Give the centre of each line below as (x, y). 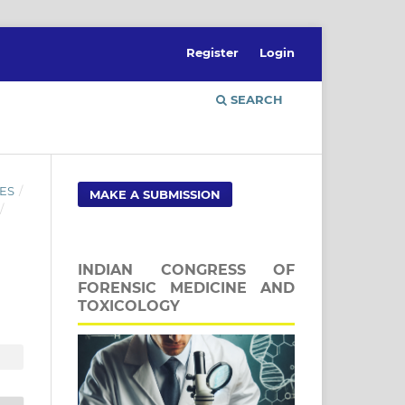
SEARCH (255, 99)
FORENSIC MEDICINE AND (186, 287)
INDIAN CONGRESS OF (186, 269)
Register (213, 52)
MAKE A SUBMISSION (155, 194)
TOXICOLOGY (129, 306)
